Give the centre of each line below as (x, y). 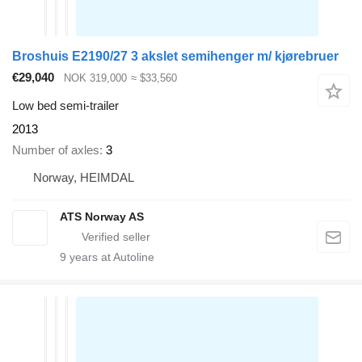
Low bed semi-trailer (65, 105)
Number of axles (56, 150)
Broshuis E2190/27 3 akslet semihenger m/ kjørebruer (175, 57)
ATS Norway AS (102, 217)
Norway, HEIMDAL (84, 178)
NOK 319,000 (95, 78)
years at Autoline (110, 257)
